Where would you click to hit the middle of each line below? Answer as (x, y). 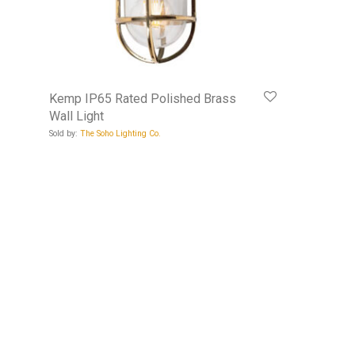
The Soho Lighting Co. (120, 134)
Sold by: (65, 134)
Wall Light (76, 116)
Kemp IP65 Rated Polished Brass (143, 99)
